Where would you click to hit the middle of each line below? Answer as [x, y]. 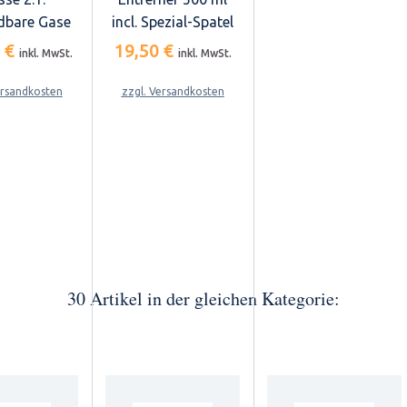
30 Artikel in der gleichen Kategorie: [203, 298]
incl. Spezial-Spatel [173, 21]
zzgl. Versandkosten [173, 91]
